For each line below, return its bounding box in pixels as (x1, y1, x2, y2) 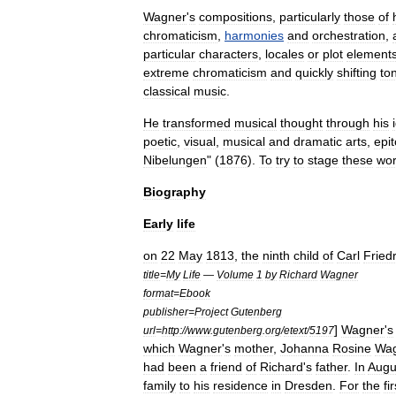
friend (210, 360, 242, 374)
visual (184, 134, 216, 148)
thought (280, 116, 323, 130)
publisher (143, 306, 188, 317)
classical (143, 84, 190, 98)
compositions (199, 10, 272, 24)
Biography (143, 185, 206, 199)
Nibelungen (143, 153, 207, 167)
